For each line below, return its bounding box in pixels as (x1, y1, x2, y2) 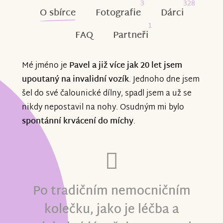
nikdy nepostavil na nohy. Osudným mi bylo (22, 100, 184, 115)
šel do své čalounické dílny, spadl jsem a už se (22, 86, 192, 101)
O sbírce (39, 4, 76, 21)
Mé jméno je (22, 58, 69, 73)
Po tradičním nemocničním (32, 181, 191, 203)
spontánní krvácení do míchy (22, 114, 133, 129)
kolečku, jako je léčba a (44, 199, 179, 222)
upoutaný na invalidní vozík (22, 72, 129, 87)
